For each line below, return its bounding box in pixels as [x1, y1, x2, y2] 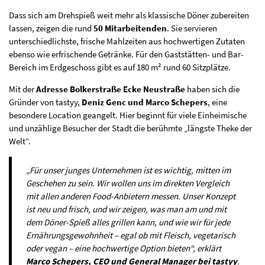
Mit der [9, 83, 36, 95]
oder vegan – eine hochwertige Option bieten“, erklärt [26, 243, 221, 254]
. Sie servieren [167, 22, 217, 34]
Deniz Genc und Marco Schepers [82, 96, 208, 108]
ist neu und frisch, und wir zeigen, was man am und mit [26, 203, 227, 215]
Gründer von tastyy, [9, 96, 82, 108]
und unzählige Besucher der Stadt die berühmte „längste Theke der [9, 122, 252, 134]
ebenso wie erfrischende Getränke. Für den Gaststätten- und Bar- [9, 49, 244, 60]
